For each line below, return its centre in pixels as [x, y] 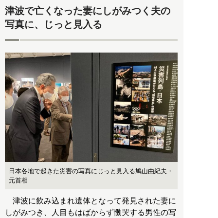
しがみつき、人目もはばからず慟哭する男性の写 [91, 212]
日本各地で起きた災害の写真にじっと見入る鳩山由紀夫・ [91, 171]
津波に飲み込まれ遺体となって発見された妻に [91, 200]
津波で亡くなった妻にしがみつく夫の [88, 10]
